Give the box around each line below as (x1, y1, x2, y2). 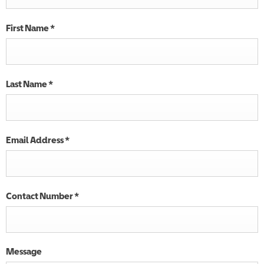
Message (6, 246, 42, 256)
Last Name (6, 78, 48, 89)
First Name (6, 22, 50, 33)
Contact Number (6, 190, 74, 201)
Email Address (6, 134, 65, 145)
